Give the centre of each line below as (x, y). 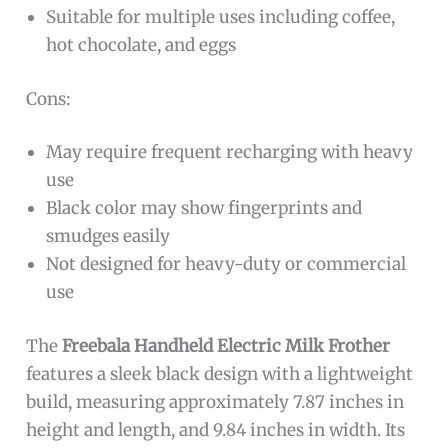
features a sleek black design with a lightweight (220, 373)
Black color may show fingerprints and (204, 208)
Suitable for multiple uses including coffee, (221, 17)
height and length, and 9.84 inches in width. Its (216, 429)
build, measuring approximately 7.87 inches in (215, 401)
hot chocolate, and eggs (141, 45)
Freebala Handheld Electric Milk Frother (226, 345)
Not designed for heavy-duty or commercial (226, 264)
